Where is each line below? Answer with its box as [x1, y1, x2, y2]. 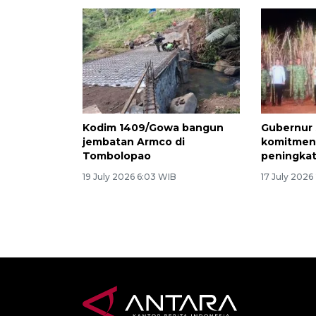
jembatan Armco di [83, 135, 185, 149]
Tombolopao [83, 150, 151, 163]
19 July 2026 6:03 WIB [83, 171, 176, 183]
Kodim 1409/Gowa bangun [83, 121, 224, 135]
